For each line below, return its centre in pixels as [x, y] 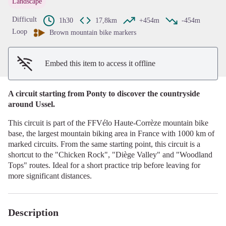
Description [33, 212]
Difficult [24, 19]
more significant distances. [50, 176]
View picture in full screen [154, 7]
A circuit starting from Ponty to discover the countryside [104, 93]
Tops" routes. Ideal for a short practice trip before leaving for [104, 165]
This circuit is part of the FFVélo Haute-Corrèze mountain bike [108, 123]
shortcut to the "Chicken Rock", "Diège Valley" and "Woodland [110, 154]
